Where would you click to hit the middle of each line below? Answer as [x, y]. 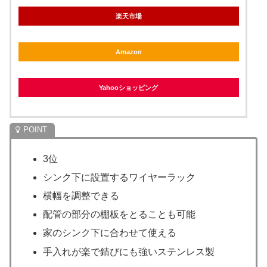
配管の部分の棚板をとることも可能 [119, 215]
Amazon [128, 52]
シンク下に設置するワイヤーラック [119, 177]
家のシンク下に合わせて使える [110, 233]
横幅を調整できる [81, 196]
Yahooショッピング [128, 88]
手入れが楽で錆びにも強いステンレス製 [129, 252]
